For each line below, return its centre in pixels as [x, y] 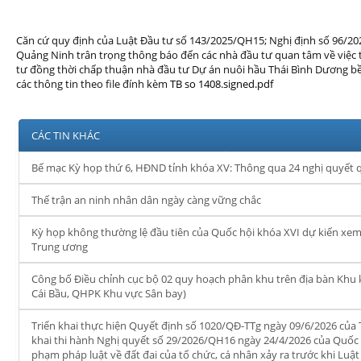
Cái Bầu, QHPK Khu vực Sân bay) [109, 293]
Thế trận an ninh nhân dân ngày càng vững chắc [146, 200]
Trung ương [60, 247]
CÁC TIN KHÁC [66, 135]
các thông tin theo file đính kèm [93, 83]
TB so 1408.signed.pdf [222, 83]
